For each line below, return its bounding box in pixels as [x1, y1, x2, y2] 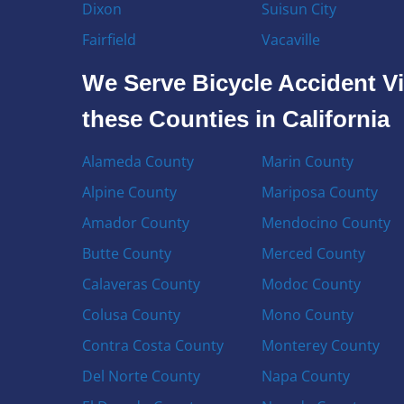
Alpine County [82, 181, 178, 202]
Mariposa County [261, 181, 378, 202]
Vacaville [261, 29, 320, 50]
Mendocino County [261, 212, 390, 233]
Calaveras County [82, 273, 201, 294]
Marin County [261, 151, 353, 171]
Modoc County [261, 273, 361, 294]
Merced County [261, 243, 365, 263]
